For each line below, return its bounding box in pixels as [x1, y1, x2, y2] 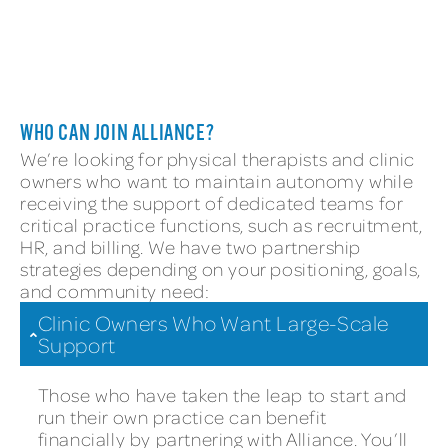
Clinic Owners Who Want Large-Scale [37, 310, 390, 337]
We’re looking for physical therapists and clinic [20, 147, 415, 171]
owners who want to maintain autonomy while [20, 169, 414, 193]
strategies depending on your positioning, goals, [20, 257, 421, 281]
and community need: [20, 279, 210, 303]
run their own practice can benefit [37, 405, 327, 429]
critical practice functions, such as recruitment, [20, 213, 423, 237]
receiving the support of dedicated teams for [20, 191, 403, 215]
